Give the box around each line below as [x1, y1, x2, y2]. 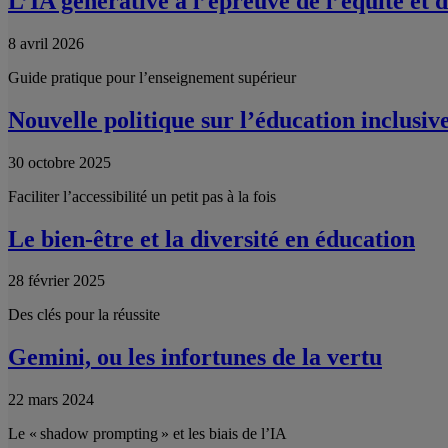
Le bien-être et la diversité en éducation [8, 225, 415, 252]
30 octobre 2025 [8, 153, 111, 171]
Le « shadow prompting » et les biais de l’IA [8, 425, 287, 443]
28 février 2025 [8, 272, 105, 290]
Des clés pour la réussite [8, 306, 160, 324]
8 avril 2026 [8, 34, 84, 52]
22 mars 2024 [8, 391, 94, 409]
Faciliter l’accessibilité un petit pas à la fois [8, 187, 276, 205]
